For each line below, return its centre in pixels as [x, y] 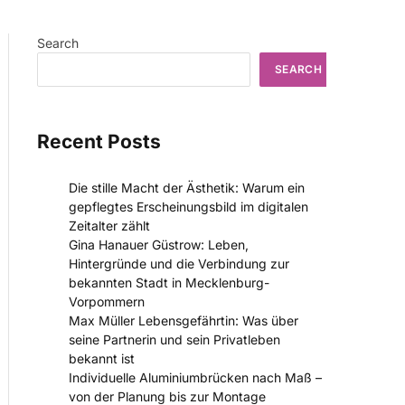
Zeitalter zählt [109, 226]
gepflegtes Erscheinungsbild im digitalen [188, 207]
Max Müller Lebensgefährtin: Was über [184, 321]
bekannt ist [102, 359]
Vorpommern [107, 302]
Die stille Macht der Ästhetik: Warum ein [187, 188]
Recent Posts [99, 141]
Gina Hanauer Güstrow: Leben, [159, 245]
